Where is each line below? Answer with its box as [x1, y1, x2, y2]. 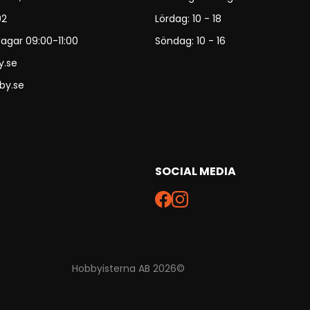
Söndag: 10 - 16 [155, 34, 226, 48]
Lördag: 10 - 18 [155, 12, 221, 26]
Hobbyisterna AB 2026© [71, 261, 185, 275]
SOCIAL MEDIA [155, 163, 236, 179]
